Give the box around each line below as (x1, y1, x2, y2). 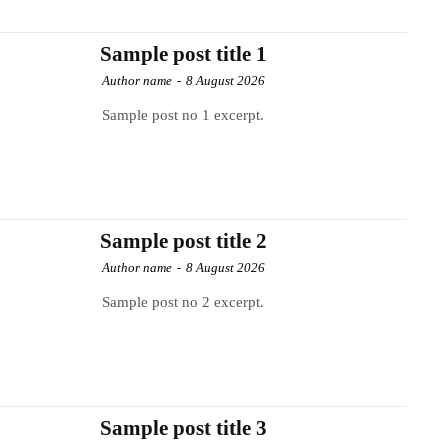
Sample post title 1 (99, 41, 267, 66)
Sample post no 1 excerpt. (102, 106, 265, 123)
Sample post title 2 (99, 228, 267, 253)
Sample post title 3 (99, 415, 267, 440)
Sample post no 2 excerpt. (102, 293, 265, 310)
